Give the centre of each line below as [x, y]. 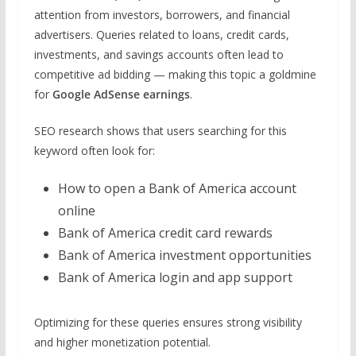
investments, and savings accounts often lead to [159, 54]
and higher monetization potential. [122, 342]
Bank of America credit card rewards [165, 232]
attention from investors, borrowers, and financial [162, 14]
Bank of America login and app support [175, 277]
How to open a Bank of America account [177, 188]
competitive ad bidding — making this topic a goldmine [175, 74]
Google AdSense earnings [121, 94]
